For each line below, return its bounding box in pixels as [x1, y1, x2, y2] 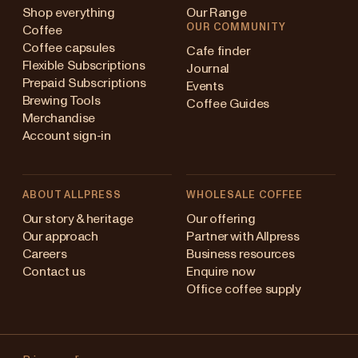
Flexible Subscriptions [22, 59, 145, 73]
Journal [186, 62, 229, 75]
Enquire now [186, 265, 256, 278]
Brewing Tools [22, 94, 101, 108]
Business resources [186, 247, 295, 261]
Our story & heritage [22, 212, 134, 225]
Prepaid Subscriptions [22, 77, 146, 90]
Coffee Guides [186, 97, 269, 110]
